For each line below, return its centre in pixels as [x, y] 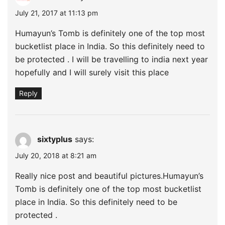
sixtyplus [55, 139]
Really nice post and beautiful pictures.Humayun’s [109, 176]
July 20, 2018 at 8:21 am [56, 155]
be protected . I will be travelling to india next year [111, 59]
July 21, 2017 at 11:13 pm [57, 13]
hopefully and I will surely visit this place [92, 72]
